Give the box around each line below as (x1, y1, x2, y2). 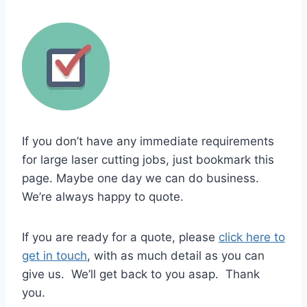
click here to (219, 230, 285, 245)
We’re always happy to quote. (22, 190, 184, 204)
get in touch (22, 249, 87, 263)
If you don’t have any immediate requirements (22, 134, 274, 149)
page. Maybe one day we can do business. (22, 171, 259, 186)
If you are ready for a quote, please (22, 230, 219, 245)
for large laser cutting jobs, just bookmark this (22, 153, 274, 167)
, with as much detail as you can (87, 249, 265, 263)
